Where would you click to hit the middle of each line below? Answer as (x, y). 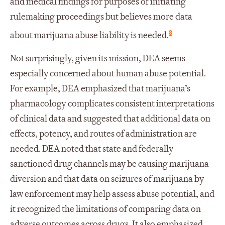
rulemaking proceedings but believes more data (101, 17)
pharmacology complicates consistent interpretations (112, 103)
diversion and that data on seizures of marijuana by (107, 179)
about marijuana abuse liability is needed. (89, 35)
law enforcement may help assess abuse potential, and (112, 194)
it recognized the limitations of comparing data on (105, 209)
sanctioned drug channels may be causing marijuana (109, 164)
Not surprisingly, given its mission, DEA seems (98, 58)
